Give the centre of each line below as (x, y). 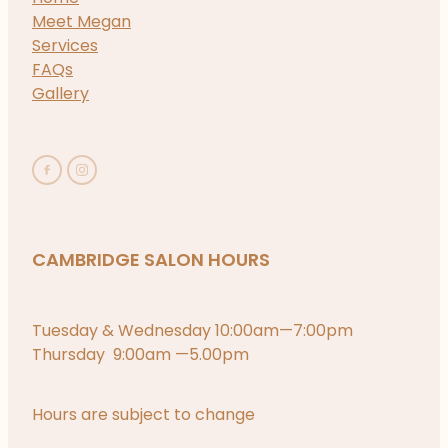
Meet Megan (81, 22)
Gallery (60, 94)
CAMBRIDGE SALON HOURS (151, 261)
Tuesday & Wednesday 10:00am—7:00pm (192, 331)
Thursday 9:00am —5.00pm (140, 355)
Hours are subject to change (143, 415)
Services (65, 46)
